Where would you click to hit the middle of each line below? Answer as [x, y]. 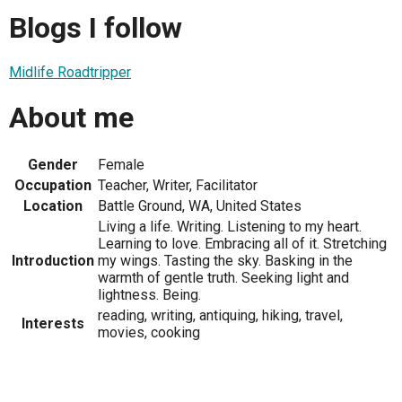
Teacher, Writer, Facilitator [178, 186]
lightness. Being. [149, 295]
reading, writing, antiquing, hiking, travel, [220, 316]
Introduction [53, 261]
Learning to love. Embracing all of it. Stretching [242, 244]
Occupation [53, 186]
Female [121, 165]
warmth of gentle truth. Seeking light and [223, 278]
